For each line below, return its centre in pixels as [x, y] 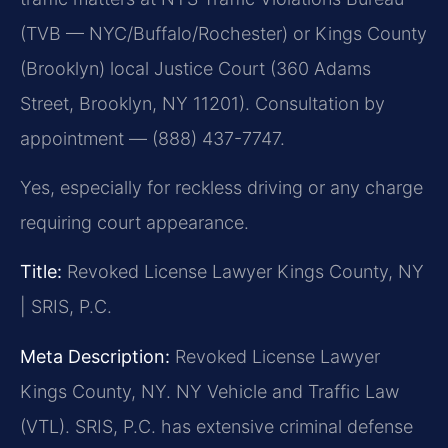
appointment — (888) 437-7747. [152, 138]
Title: [41, 272]
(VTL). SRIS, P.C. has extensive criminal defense [216, 426]
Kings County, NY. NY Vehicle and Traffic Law [209, 391]
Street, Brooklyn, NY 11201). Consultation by [202, 103]
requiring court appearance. [134, 223]
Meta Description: [95, 356]
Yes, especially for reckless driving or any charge [221, 188]
